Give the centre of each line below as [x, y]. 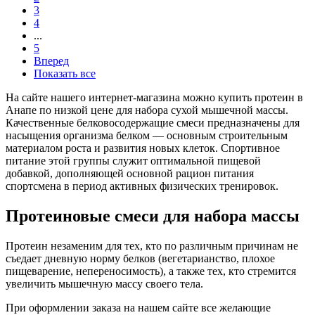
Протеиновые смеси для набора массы [153, 216]
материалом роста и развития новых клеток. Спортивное [143, 148]
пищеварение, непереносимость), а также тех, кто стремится [151, 271]
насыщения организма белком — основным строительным [147, 135]
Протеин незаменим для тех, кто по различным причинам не [152, 245]
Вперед [51, 60]
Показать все [65, 73]
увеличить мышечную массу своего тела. [104, 283]
